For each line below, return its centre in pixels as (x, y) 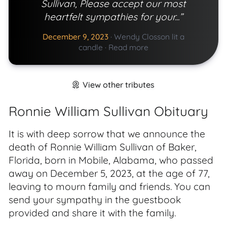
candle (91, 47)
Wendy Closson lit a (149, 37)
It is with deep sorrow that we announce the (107, 134)
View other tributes (119, 85)
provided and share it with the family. (92, 213)
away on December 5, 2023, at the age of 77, (109, 173)
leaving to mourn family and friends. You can (109, 186)
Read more (128, 47)
